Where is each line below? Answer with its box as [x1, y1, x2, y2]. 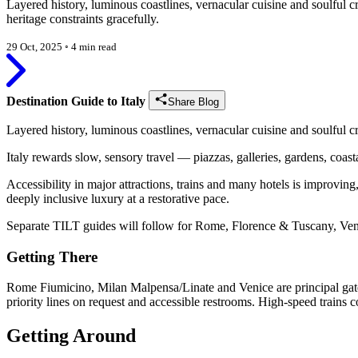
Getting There [6, 248, 97, 265]
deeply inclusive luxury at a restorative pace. [6, 191, 229, 205]
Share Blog [168, 95, 219, 108]
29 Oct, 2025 [6, 40, 65, 53]
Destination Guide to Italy [6, 93, 145, 108]
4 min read [71, 40, 117, 53]
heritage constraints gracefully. [6, 11, 159, 26]
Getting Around [6, 325, 136, 347]
